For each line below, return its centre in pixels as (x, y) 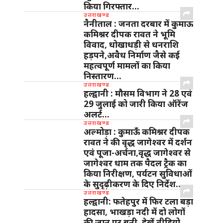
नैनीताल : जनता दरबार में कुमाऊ (138, 24)
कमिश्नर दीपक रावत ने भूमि (129, 34)
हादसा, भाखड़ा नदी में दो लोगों (134, 212)
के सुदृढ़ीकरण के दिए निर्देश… (133, 184)
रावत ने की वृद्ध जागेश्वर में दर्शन (138, 142)
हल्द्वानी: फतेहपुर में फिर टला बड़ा (138, 202)
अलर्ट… (97, 114)
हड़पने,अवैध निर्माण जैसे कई (132, 55)
